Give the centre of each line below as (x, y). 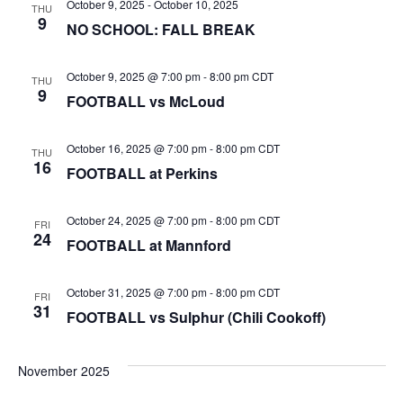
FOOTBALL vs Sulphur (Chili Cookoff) (196, 317)
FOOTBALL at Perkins (142, 173)
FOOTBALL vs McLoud (145, 101)
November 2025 (63, 371)
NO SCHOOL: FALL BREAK (161, 29)
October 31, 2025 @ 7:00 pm (136, 292)
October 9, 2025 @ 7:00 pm (133, 76)
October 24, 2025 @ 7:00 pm (136, 220)
